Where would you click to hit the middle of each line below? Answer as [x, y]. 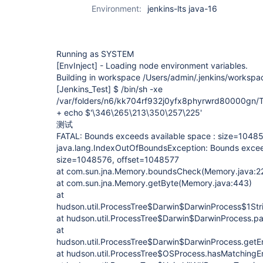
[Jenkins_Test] [84, 89]
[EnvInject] [77, 65]
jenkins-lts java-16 [182, 9]
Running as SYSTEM [95, 54]
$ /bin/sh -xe [137, 89]
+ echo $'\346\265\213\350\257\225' [129, 112]
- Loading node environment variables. [173, 65]
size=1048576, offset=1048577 [118, 159]
